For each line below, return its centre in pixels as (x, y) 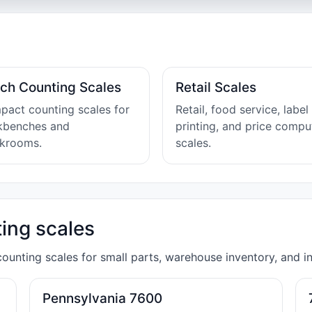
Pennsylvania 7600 (103, 298)
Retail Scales (216, 87)
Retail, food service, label (242, 109)
